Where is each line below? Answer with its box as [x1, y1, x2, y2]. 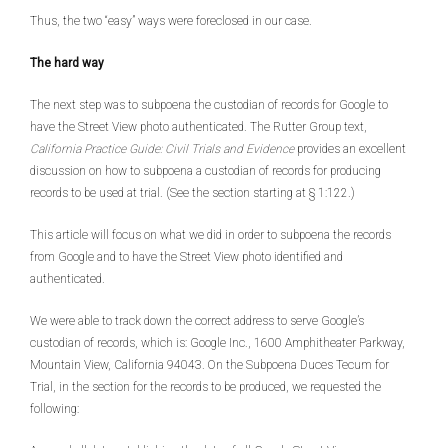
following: [30, 402, 79, 416]
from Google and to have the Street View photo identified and [30, 250, 343, 264]
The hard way [30, 56, 104, 70]
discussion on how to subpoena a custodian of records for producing [30, 164, 381, 178]
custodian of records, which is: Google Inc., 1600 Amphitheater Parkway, [30, 336, 405, 350]
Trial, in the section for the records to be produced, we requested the [30, 380, 381, 394]
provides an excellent [294, 142, 406, 156]
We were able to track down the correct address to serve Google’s [30, 314, 364, 328]
